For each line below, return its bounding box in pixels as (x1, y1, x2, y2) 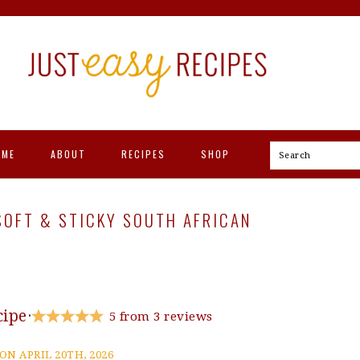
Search (277, 149, 319, 161)
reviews (160, 309, 213, 324)
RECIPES (121, 147, 166, 161)
